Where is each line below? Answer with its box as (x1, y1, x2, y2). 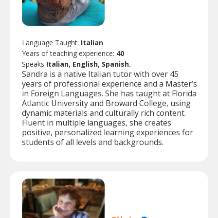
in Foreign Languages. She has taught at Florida (22, 88, 197, 99)
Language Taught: (22, 38, 81, 48)
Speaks (22, 59, 46, 69)
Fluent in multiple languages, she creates (22, 117, 171, 128)
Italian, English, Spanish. (46, 59, 131, 69)
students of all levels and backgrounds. (22, 137, 163, 148)
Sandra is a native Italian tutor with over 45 (22, 69, 179, 80)
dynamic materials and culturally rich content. (22, 108, 186, 119)
